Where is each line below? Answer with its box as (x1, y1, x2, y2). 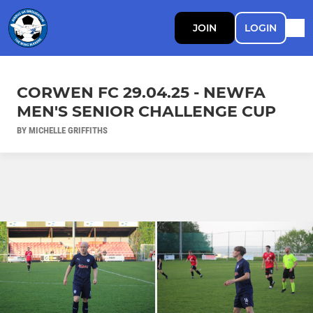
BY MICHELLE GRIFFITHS (17, 124, 108, 136)
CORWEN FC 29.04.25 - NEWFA (17, 82, 265, 102)
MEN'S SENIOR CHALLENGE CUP (17, 101, 276, 121)
